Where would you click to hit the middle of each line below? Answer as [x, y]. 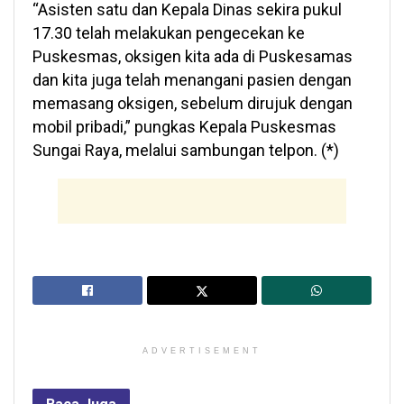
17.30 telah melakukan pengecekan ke [169, 32]
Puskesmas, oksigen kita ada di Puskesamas [193, 56]
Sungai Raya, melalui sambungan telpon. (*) [186, 150]
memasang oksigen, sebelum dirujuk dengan [193, 103]
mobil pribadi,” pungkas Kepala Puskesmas [184, 126]
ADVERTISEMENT [202, 350]
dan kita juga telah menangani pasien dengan [192, 79]
